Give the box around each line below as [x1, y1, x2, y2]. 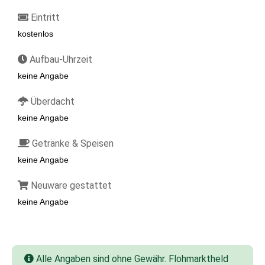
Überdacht [28, 96, 75, 107]
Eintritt [28, 12, 60, 23]
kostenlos [18, 29, 53, 38]
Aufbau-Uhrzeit [27, 54, 92, 65]
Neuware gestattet [28, 180, 112, 191]
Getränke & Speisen [30, 138, 114, 149]
